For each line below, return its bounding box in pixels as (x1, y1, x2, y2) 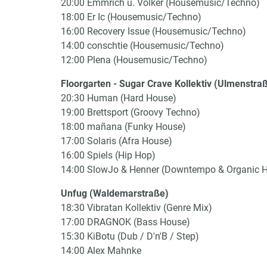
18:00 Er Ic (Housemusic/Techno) (61, 11, 201, 23)
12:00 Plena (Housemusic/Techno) (61, 54, 207, 66)
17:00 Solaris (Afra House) (61, 135, 172, 147)
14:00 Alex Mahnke (61, 245, 141, 256)
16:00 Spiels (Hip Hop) (61, 150, 156, 161)
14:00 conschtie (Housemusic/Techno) (61, 40, 224, 51)
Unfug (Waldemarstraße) (61, 188, 169, 199)
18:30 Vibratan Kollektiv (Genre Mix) (61, 202, 212, 213)
